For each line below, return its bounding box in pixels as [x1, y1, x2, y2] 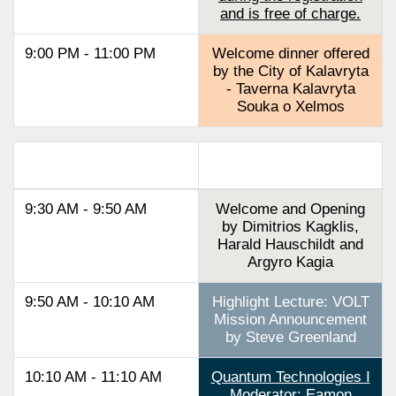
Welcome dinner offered [211, 44, 369, 62]
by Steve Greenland [225, 328, 356, 346]
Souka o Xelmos [236, 97, 345, 115]
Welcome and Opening [216, 200, 365, 217]
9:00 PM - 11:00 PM [25, 44, 156, 62]
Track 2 [267, 156, 314, 172]
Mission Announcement [214, 310, 367, 328]
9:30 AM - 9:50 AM [25, 200, 147, 217]
